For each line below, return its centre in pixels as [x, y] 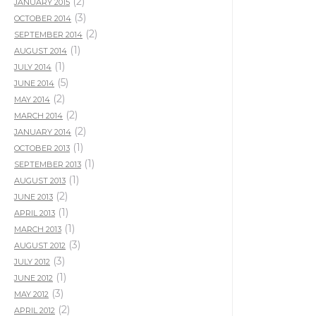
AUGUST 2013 [40, 181]
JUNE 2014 [34, 83]
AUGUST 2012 [40, 245]
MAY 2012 [31, 294]
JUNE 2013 [34, 197]
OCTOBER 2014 [43, 18]
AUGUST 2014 [41, 51]
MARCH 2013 [38, 229]
